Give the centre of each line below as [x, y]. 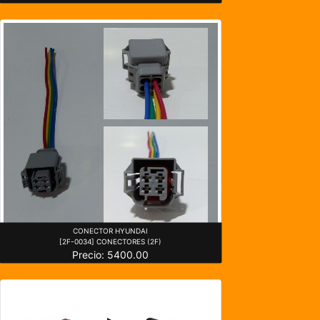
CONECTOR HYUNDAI [111, 230]
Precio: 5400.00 [111, 254]
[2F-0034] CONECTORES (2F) [111, 241]
